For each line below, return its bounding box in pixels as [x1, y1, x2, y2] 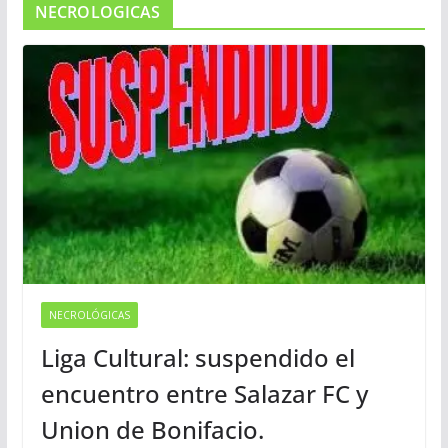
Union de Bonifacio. [40, 412, 264, 446]
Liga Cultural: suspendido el [40, 340, 355, 374]
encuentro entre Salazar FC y [40, 376, 368, 410]
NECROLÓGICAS [48, 307, 130, 322]
